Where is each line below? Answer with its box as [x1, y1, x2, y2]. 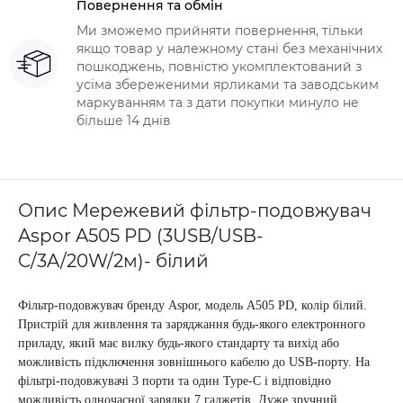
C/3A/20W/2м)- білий [18, 250, 209, 272]
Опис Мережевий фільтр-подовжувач [18, 200, 372, 221]
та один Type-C [178, 374, 261, 388]
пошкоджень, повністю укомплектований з [76, 58, 362, 75]
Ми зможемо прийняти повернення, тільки [76, 22, 363, 39]
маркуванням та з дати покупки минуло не [76, 94, 359, 111]
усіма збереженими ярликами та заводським [76, 76, 379, 93]
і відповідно [261, 374, 331, 388]
